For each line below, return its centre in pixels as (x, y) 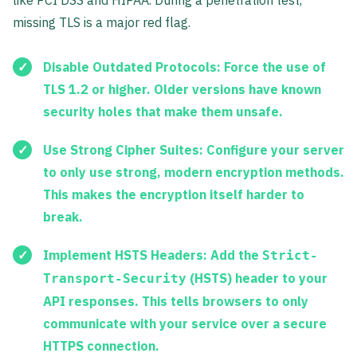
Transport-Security (115, 279)
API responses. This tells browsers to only (176, 302)
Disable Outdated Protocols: (132, 67)
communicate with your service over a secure (185, 324)
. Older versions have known (234, 90)
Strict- (290, 256)
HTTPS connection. (101, 346)
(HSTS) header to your (257, 279)
